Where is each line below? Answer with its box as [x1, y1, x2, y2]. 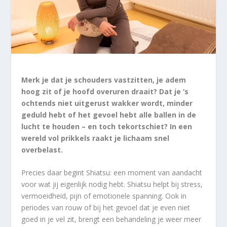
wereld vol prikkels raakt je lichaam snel [21, 133, 170, 143]
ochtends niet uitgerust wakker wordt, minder [21, 98, 193, 108]
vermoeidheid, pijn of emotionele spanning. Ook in [21, 191, 187, 201]
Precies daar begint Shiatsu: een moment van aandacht [21, 168, 203, 178]
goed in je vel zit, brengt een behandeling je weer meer [21, 214, 202, 224]
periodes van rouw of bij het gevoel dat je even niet [21, 203, 191, 213]
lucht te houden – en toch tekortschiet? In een [21, 122, 193, 132]
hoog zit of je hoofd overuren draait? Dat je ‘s [21, 87, 189, 97]
